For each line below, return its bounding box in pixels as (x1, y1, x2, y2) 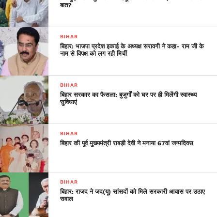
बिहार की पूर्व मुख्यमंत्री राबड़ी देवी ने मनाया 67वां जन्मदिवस (60, 139, 194, 147)
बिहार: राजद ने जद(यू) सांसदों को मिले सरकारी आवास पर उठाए (60, 187, 205, 195)
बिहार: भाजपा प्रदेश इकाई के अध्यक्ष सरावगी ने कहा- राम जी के (60, 42, 204, 50)
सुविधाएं (60, 98, 77, 106)
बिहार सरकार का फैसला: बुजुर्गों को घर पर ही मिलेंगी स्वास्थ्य (60, 91, 197, 98)
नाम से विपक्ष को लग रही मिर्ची (60, 49, 127, 57)
